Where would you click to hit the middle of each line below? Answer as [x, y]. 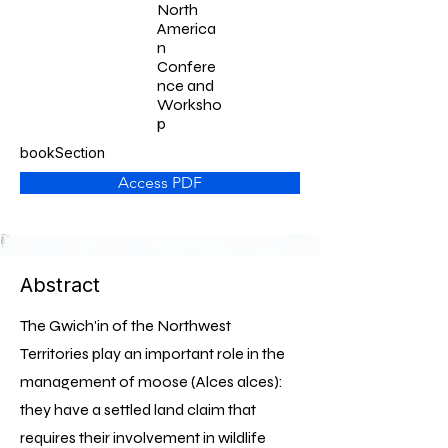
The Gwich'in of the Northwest [125, 325]
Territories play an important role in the [152, 353]
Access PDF [160, 182]
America [186, 28]
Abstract [60, 285]
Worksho [189, 104]
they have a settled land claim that [138, 409]
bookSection [62, 152]
